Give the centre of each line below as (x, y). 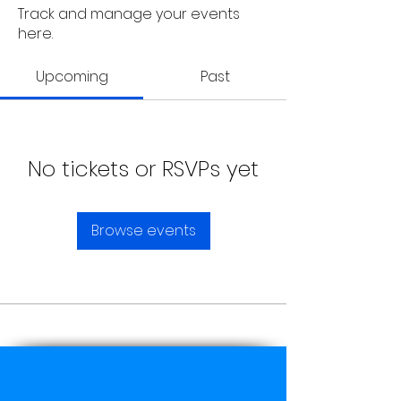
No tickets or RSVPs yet (143, 169)
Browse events (143, 230)
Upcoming (72, 77)
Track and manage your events (129, 14)
